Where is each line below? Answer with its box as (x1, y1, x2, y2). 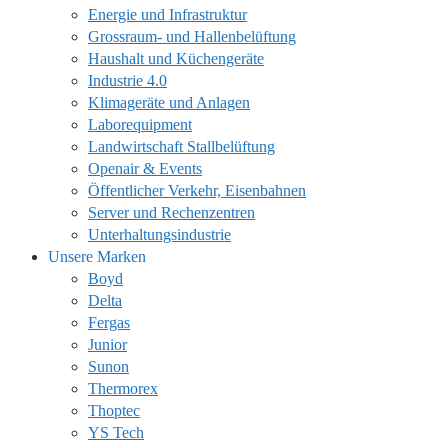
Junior (88, 336, 127, 353)
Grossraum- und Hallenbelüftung (88, 28, 296, 45)
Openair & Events (88, 160, 202, 177)
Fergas (88, 314, 130, 331)
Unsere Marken (48, 248, 146, 265)
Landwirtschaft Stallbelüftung (88, 138, 275, 155)
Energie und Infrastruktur (88, 6, 247, 23)
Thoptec (88, 402, 140, 419)
